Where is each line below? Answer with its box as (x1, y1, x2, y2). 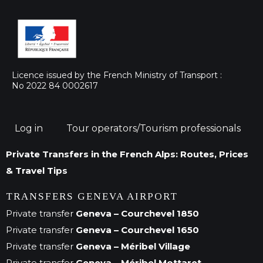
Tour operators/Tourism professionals (66, 123, 241, 134)
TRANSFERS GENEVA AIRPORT (6, 190, 178, 202)
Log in (15, 123, 43, 134)
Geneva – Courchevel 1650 (73, 224, 199, 235)
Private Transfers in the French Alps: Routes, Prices (6, 149, 248, 160)
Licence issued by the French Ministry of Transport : (12, 69, 224, 80)
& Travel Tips (6, 165, 68, 177)
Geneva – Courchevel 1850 (73, 207, 199, 219)
